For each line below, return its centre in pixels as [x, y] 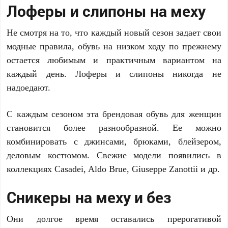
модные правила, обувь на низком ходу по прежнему [114, 46]
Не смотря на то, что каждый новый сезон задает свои [114, 32]
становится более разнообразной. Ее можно [114, 127]
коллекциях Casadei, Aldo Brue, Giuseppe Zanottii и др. [113, 169]
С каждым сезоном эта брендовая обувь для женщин [114, 114]
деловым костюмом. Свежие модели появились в [114, 155]
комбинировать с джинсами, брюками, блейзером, [114, 141]
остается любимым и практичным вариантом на [114, 60]
